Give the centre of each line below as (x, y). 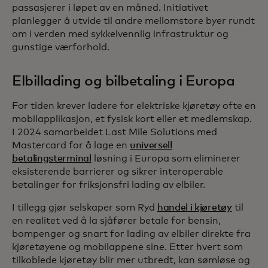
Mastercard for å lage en (71, 146)
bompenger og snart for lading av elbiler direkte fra (131, 234)
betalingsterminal (52, 159)
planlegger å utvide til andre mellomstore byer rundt (133, 21)
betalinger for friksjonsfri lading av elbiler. (109, 185)
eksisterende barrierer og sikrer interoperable (118, 172)
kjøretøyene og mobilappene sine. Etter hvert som (127, 247)
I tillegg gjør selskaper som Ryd (85, 208)
